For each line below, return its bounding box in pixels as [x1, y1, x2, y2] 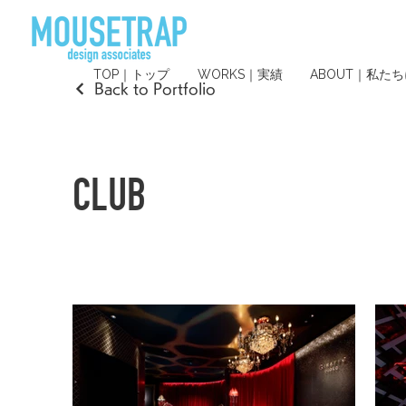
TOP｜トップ [93, 67, 169, 82]
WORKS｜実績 [198, 67, 283, 82]
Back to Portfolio [94, 82, 216, 96]
